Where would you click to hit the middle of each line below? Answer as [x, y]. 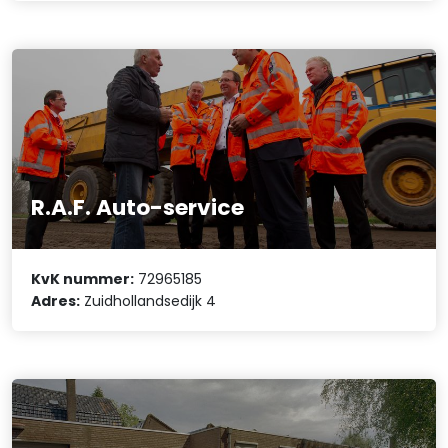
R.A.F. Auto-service [138, 207]
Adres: [56, 301]
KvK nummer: [83, 279]
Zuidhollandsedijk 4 [148, 301]
